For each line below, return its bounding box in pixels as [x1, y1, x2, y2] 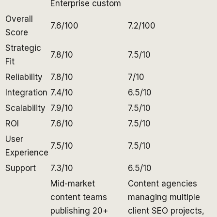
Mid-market [50, 178, 95, 188]
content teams [50, 192, 107, 202]
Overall [5, 14, 33, 24]
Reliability [5, 72, 43, 82]
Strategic [5, 43, 41, 53]
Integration [5, 87, 47, 97]
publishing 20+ [50, 205, 108, 216]
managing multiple [128, 192, 200, 202]
